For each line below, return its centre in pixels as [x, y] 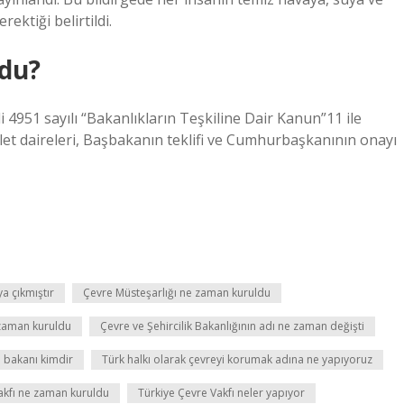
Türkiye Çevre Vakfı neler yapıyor [221, 393]
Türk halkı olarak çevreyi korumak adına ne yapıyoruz [237, 359]
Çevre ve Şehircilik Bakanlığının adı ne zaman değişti [232, 326]
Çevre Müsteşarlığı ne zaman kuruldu [177, 293]
